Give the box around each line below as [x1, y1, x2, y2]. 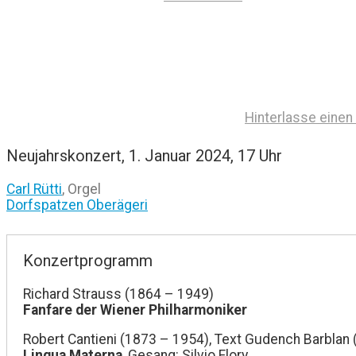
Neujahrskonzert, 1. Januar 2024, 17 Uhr [6, 146, 282, 166]
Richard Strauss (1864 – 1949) [23, 285, 214, 302]
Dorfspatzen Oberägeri [6, 197, 148, 214]
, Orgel [62, 181, 101, 198]
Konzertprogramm [23, 250, 153, 270]
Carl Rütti [6, 181, 62, 198]
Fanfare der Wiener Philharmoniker [23, 301, 247, 318]
